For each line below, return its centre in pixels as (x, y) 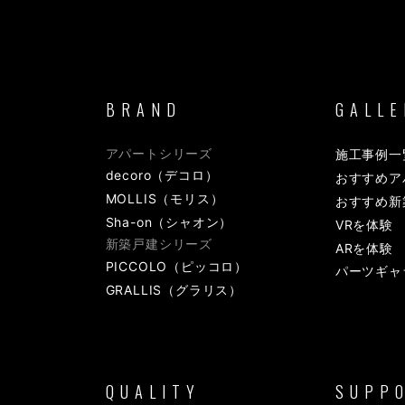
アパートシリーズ (159, 154)
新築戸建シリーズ (159, 244)
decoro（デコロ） (162, 175)
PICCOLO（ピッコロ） (177, 266)
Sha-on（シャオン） (169, 222)
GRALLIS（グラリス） (174, 289)
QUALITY (153, 391)
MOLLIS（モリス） (165, 199)
